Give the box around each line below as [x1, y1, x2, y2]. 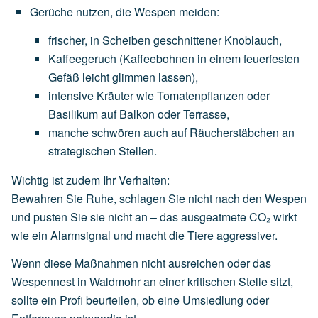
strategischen [48, 142, 116, 159]
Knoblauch [224, 31, 279, 48]
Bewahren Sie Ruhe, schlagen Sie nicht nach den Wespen [11, 190, 307, 207]
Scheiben [102, 31, 150, 48]
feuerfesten [243, 50, 300, 67]
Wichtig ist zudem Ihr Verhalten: [11, 171, 170, 188]
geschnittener [153, 31, 221, 48]
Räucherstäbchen [190, 124, 279, 141]
